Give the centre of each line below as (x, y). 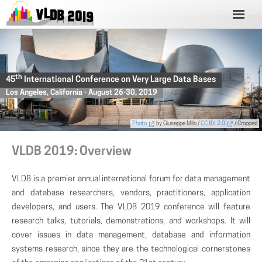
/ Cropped (245, 124)
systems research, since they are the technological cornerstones (131, 249)
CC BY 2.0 (213, 124)
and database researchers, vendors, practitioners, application (131, 193)
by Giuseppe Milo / (178, 124)
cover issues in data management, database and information (131, 235)
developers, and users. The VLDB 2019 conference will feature (131, 207)
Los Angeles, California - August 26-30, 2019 (82, 93)
